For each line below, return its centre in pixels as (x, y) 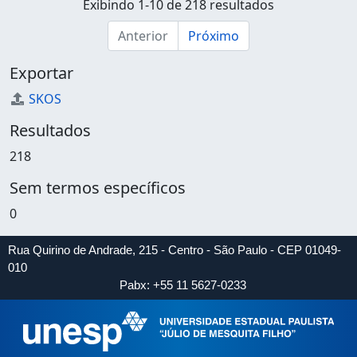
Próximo (214, 36)
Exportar (41, 73)
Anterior (143, 36)
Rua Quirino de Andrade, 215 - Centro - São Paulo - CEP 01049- (175, 250)
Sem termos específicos (98, 188)
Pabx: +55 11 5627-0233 (182, 285)
